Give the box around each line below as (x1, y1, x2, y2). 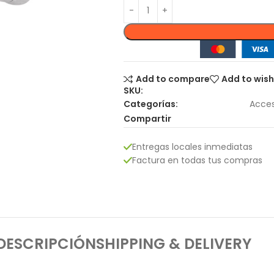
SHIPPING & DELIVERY (96, 233, 251, 254)
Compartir (124, 113, 171, 125)
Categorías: (124, 97, 178, 110)
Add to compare (135, 73, 210, 86)
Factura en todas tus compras (132, 154, 262, 166)
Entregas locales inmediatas (132, 140, 253, 153)
